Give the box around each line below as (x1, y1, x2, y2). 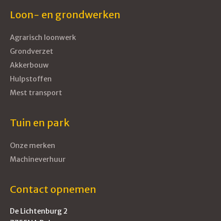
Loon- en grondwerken (10, 8, 120, 21)
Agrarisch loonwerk (10, 33, 76, 42)
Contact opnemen (10, 183, 96, 195)
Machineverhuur (10, 155, 66, 164)
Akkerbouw (10, 61, 49, 70)
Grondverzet (10, 47, 53, 56)
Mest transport (10, 88, 62, 97)
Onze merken (10, 141, 55, 150)
